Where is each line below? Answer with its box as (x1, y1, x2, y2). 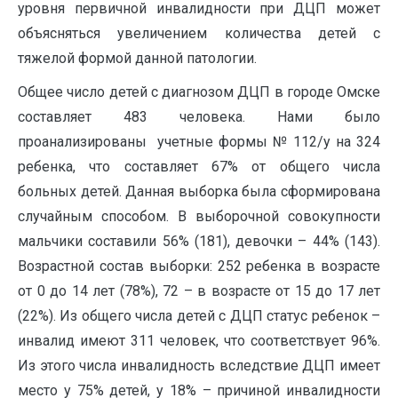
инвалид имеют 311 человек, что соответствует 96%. (18, 331, 380, 349)
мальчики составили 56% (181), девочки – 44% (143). (18, 232, 380, 250)
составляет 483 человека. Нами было (18, 107, 380, 125)
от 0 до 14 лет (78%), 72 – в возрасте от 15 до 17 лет (18, 282, 380, 299)
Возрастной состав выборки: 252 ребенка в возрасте (18, 257, 380, 275)
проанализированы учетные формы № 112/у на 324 (18, 132, 380, 150)
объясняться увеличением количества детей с (18, 24, 380, 42)
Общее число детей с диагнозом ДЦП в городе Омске (18, 83, 380, 100)
